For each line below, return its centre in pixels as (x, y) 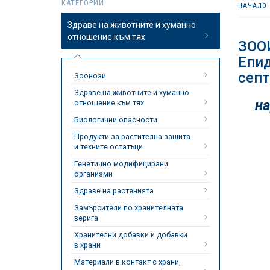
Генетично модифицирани (121, 164)
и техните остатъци (108, 147)
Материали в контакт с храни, (127, 262)
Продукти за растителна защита (132, 137)
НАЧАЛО (252, 6)
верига (86, 218)
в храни (87, 245)
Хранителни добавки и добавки (131, 235)
